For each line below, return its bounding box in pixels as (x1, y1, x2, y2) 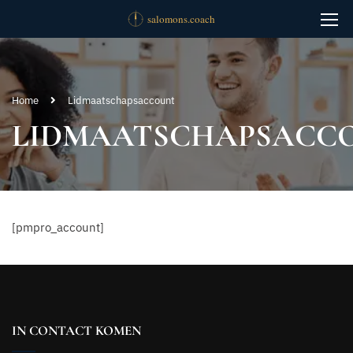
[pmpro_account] (12, 220, 104, 235)
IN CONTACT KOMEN (12, 322, 141, 339)
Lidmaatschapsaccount (68, 94, 175, 107)
